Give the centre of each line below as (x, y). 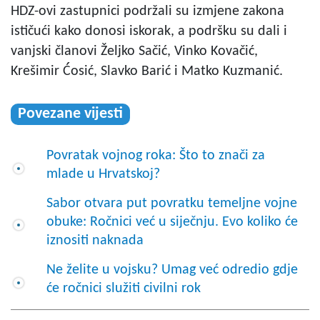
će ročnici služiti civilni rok (124, 288)
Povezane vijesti (70, 114)
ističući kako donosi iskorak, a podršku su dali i (149, 31)
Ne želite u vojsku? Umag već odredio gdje (172, 270)
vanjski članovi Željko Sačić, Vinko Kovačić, (134, 51)
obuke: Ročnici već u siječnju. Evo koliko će (172, 222)
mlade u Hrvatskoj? (103, 174)
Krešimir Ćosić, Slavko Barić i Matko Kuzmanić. (147, 71)
